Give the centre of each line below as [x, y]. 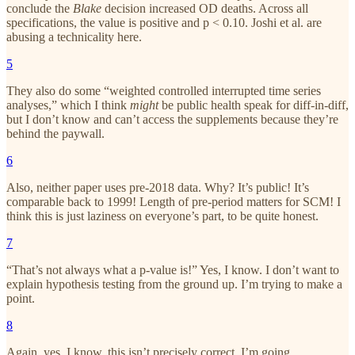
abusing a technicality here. [74, 36]
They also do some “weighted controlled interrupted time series [164, 90]
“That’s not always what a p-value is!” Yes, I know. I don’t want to [173, 269]
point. [21, 298]
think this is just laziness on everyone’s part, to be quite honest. [162, 216]
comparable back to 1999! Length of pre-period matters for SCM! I [174, 201]
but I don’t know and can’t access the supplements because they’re [172, 119]
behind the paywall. [55, 133]
